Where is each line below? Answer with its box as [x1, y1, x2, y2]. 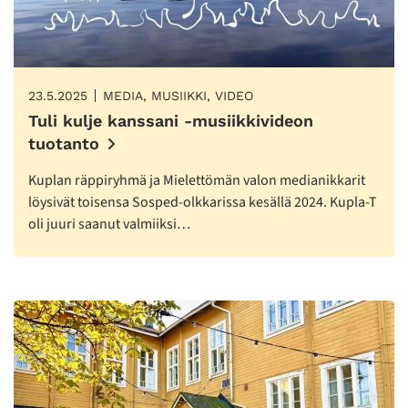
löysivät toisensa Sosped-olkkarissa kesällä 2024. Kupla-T [28, 192, 377, 213]
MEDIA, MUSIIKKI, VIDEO [103, 88, 253, 104]
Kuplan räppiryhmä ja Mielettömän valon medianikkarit [28, 170, 365, 191]
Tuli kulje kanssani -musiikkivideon [28, 111, 313, 131]
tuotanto [28, 134, 99, 154]
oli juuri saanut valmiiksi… [28, 214, 190, 235]
